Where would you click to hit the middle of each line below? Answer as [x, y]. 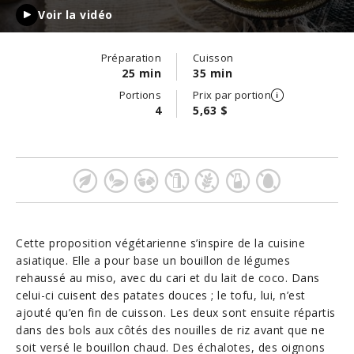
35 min [213, 73]
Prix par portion [232, 95]
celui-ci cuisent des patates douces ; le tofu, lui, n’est [161, 295]
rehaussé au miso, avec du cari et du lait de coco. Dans [168, 278]
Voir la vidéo [75, 15]
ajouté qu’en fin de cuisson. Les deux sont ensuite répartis [176, 313]
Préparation [131, 58]
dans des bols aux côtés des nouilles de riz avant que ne [170, 330]
